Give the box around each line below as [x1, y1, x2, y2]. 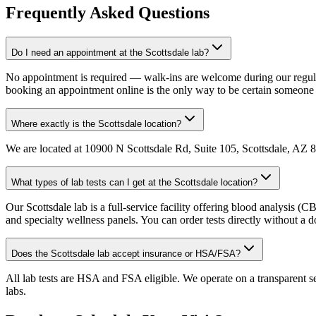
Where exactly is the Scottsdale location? [11, 118, 181, 129]
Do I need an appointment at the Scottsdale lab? [11, 47, 209, 58]
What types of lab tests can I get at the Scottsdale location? [11, 176, 257, 188]
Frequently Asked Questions [6, 3, 209, 22]
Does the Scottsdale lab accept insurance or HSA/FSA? [11, 248, 241, 259]
